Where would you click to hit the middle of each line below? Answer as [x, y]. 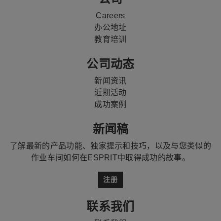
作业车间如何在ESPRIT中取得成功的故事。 [110, 158]
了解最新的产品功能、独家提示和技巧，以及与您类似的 [110, 146]
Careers [110, 16]
